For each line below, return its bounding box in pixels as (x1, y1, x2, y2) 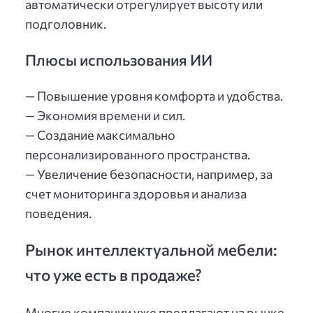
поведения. (25, 205, 92, 221)
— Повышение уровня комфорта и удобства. (25, 88, 283, 104)
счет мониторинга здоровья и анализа (25, 186, 247, 202)
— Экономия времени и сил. (25, 108, 185, 124)
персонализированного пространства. (25, 147, 250, 163)
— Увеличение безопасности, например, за (25, 166, 272, 182)
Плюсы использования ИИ (25, 50, 212, 68)
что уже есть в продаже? (25, 265, 202, 285)
